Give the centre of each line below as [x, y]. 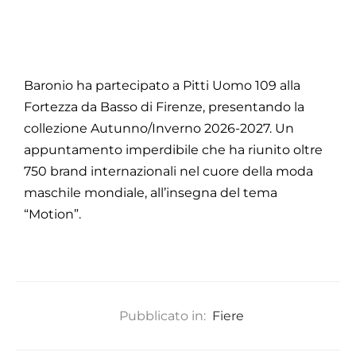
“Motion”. [52, 215]
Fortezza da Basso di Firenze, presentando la [164, 107]
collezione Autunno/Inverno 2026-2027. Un [159, 129]
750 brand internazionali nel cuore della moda [168, 172]
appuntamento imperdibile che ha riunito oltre [173, 150]
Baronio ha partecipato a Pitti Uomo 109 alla [162, 86]
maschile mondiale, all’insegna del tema [151, 193]
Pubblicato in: [162, 316]
